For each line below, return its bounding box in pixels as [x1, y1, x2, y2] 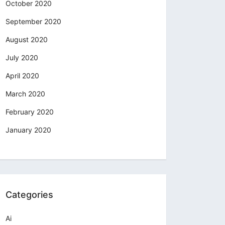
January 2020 [6, 126, 51, 135]
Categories [6, 189, 53, 200]
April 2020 [6, 71, 39, 80]
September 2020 [6, 17, 61, 26]
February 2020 [6, 107, 54, 117]
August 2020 [6, 35, 48, 44]
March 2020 [6, 89, 45, 98]
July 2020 [6, 53, 38, 62]
